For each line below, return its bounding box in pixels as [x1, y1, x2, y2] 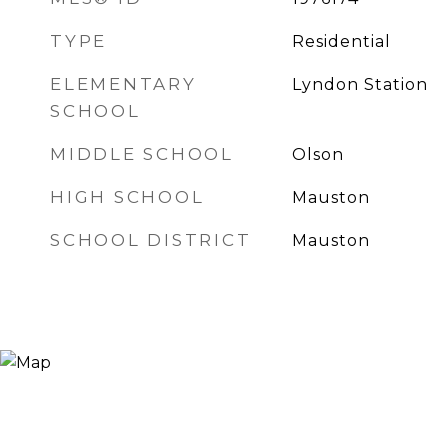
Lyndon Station [291, 75, 428, 94]
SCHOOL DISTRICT [50, 230, 252, 250]
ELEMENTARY [50, 74, 197, 94]
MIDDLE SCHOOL [50, 144, 234, 164]
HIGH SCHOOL [50, 187, 205, 207]
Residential [291, 32, 391, 51]
